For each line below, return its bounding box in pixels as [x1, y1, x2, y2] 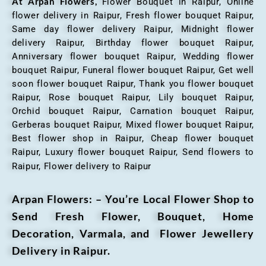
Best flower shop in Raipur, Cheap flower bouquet [12, 133, 254, 144]
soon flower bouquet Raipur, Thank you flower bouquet [12, 78, 254, 90]
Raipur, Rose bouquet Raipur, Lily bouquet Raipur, [12, 92, 254, 103]
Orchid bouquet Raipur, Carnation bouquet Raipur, [12, 106, 254, 117]
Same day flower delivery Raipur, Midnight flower [12, 24, 254, 35]
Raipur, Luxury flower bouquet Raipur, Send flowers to [12, 147, 254, 158]
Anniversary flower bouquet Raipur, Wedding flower [12, 51, 254, 62]
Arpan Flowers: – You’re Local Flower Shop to [12, 192, 254, 206]
